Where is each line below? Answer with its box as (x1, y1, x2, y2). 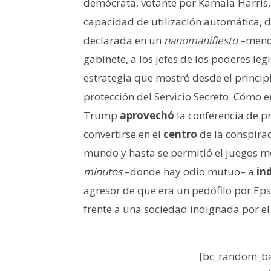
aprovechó (120, 108, 174, 122)
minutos (83, 164, 122, 178)
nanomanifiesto (164, 33, 238, 47)
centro (163, 126, 197, 141)
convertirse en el (83, 126, 163, 141)
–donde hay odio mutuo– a (122, 164, 256, 178)
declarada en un (83, 33, 164, 47)
